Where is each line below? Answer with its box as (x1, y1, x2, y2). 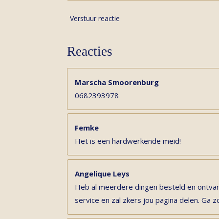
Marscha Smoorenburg (75, 77, 159, 87)
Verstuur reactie (70, 14, 120, 23)
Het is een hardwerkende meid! (75, 136, 181, 146)
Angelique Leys (75, 168, 130, 178)
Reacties (67, 44, 112, 59)
